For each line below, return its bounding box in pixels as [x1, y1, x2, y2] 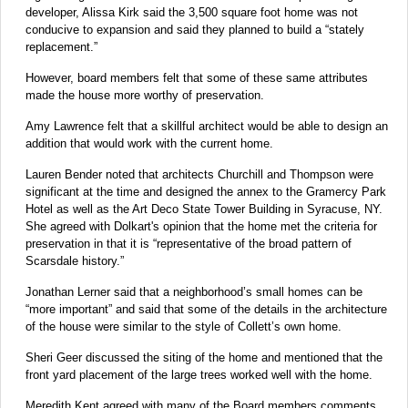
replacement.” [25, 39, 97, 54]
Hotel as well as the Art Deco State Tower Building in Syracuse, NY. [25, 201, 382, 216]
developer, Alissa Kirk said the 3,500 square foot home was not [25, 5, 358, 19]
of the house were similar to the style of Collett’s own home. [25, 319, 342, 333]
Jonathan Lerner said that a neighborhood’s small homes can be [25, 284, 362, 299]
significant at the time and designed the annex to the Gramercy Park [25, 184, 386, 199]
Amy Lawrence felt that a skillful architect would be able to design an [25, 118, 388, 133]
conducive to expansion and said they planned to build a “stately [25, 22, 364, 36]
